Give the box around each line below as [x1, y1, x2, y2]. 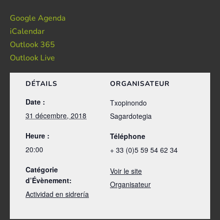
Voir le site [110, 165, 142, 176]
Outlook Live [10, 52, 55, 63]
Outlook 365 [10, 39, 55, 50]
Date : [26, 96, 45, 107]
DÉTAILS [26, 79, 57, 88]
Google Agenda [10, 12, 66, 24]
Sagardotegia [110, 110, 152, 121]
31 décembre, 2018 [26, 110, 86, 120]
